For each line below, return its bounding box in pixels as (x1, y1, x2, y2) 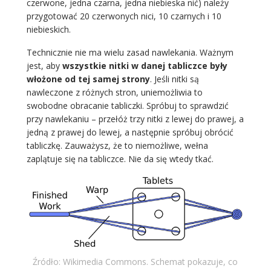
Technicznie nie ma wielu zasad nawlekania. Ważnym (26, 47, 233, 59)
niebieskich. (26, 24, 73, 36)
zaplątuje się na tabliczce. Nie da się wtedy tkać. (26, 153, 216, 165)
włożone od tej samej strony (26, 73, 150, 85)
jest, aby (26, 60, 62, 72)
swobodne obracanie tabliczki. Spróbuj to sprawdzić (26, 100, 229, 112)
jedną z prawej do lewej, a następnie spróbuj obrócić (26, 126, 233, 139)
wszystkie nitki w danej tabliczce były (62, 60, 227, 72)
